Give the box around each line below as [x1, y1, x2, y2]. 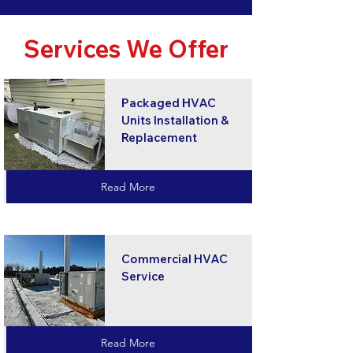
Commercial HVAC [121, 251, 228, 266]
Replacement [121, 130, 197, 145]
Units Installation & [121, 113, 229, 128]
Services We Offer [24, 34, 229, 64]
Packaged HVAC [121, 95, 216, 110]
